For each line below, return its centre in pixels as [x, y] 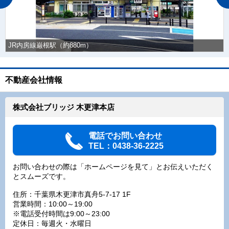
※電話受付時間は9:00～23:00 [61, 214]
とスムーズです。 [41, 176]
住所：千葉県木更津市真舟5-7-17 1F [72, 194]
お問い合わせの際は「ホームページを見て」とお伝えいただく [113, 167]
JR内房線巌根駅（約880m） [50, 45]
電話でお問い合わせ [125, 136]
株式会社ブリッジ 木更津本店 [64, 107]
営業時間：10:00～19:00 [53, 204]
